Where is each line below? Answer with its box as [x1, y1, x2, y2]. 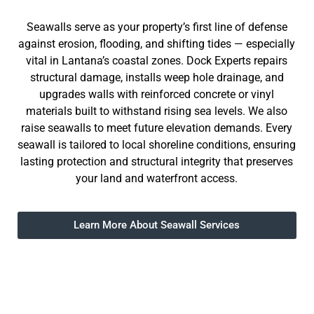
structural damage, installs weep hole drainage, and [29, 71, 284, 85]
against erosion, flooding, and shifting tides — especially [18, 37, 296, 51]
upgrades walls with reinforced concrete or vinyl [39, 88, 275, 102]
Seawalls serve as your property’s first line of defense [26, 20, 287, 34]
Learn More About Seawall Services [74, 218, 240, 231]
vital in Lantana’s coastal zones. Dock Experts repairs [26, 54, 288, 68]
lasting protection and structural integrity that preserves [20, 155, 294, 169]
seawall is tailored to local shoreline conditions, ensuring [18, 138, 296, 152]
